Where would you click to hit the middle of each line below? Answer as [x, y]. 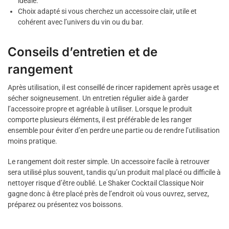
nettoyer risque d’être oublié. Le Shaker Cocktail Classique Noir [106, 183]
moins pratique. [32, 141]
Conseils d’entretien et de [83, 52]
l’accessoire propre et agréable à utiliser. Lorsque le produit [100, 109]
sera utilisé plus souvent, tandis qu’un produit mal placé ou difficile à [114, 172]
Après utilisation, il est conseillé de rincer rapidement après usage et [113, 87]
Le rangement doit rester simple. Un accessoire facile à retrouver [109, 162]
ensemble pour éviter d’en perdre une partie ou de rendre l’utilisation [114, 130]
